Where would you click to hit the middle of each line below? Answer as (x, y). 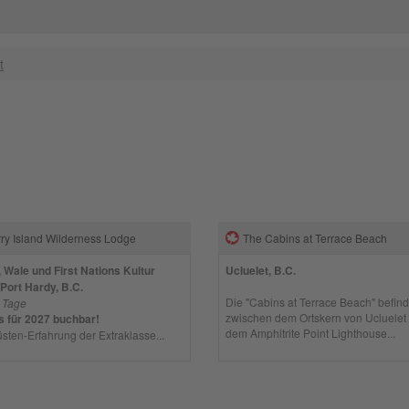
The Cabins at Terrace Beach (315, 237)
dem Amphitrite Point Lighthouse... (311, 332)
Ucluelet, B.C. (261, 270)
